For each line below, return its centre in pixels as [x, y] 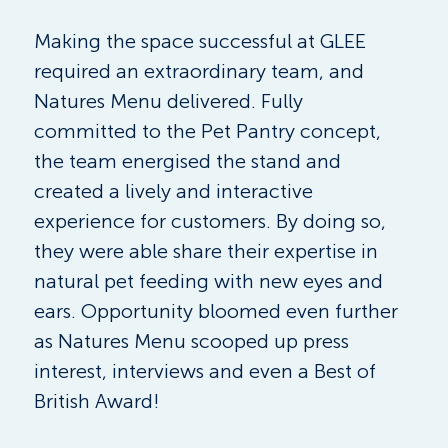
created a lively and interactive [175, 190]
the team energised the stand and [189, 160]
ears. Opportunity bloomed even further [218, 310]
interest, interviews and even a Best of [207, 370]
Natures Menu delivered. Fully [170, 100]
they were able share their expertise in [208, 250]
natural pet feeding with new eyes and [210, 280]
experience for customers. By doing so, [212, 220]
